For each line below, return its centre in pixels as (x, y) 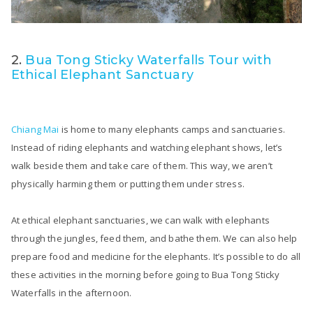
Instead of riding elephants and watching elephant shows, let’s (147, 147)
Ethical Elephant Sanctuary (102, 74)
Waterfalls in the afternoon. (73, 292)
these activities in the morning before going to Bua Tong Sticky (146, 274)
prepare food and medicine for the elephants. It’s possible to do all (156, 256)
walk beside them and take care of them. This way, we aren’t (142, 165)
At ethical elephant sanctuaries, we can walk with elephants (140, 220)
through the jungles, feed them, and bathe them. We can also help (154, 238)
